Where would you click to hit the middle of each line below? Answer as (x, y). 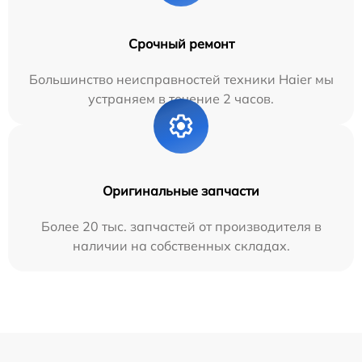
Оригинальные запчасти (181, 190)
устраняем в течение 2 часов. (181, 98)
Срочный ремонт (181, 43)
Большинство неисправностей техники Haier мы (181, 79)
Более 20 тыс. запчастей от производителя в (181, 226)
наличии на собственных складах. (181, 245)
